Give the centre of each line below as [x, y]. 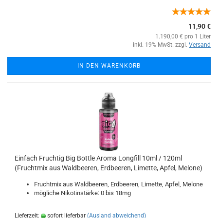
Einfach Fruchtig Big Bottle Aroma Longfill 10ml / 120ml [98, 158]
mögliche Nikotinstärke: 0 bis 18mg [82, 193]
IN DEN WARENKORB [109, 66]
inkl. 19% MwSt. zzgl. [161, 45]
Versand [200, 45]
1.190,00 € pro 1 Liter [183, 36]
